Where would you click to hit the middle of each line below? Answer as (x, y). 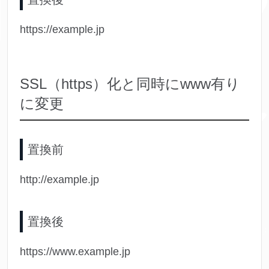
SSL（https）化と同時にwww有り (130, 84)
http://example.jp (59, 180)
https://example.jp (62, 30)
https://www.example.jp (75, 252)
